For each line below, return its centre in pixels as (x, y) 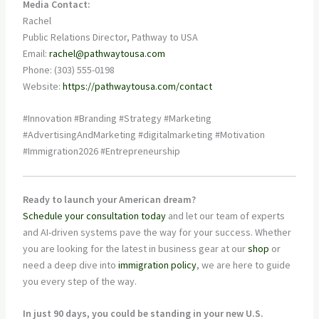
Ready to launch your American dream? (109, 199)
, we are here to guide (243, 265)
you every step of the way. (79, 281)
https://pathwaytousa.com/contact (137, 86)
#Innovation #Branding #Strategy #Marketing (117, 119)
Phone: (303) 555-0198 (68, 69)
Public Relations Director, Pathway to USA (110, 37)
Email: (36, 53)
